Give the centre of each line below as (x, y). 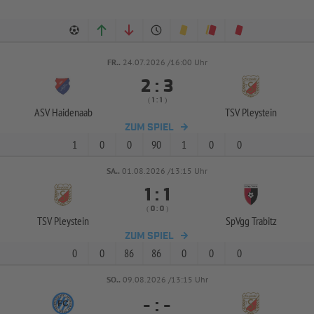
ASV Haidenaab (63, 112)
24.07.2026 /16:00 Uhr (165, 62)
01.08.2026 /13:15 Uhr (165, 171)
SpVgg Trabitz (251, 221)
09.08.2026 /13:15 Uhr (165, 279)
